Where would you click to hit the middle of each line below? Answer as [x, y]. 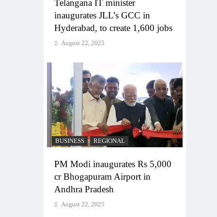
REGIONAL [109, 141]
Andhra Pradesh [84, 189]
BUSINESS [70, 141]
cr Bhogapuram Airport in [102, 176]
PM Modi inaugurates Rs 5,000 [113, 164]
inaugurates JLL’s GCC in [102, 15]
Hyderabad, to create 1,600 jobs [113, 28]
